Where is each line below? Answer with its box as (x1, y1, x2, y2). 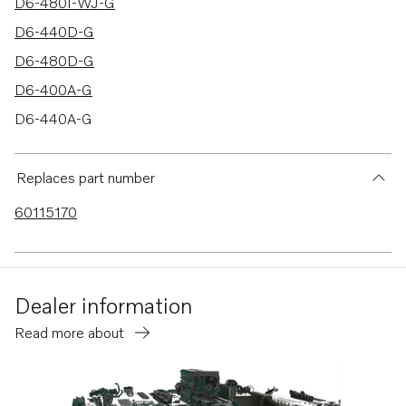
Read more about (14, 324, 128, 342)
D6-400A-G (14, 81, 92, 99)
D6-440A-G (14, 110, 92, 128)
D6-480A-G (14, 139, 92, 157)
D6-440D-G (14, 23, 94, 41)
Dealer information (14, 292, 192, 318)
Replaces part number (16, 169, 155, 187)
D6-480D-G (14, 52, 94, 70)
